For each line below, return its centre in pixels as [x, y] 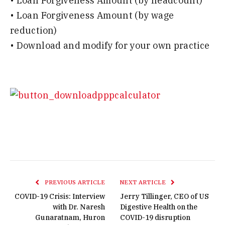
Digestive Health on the [159, 207]
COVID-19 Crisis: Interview [60, 197]
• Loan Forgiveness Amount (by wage [92, 15]
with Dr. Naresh [79, 207]
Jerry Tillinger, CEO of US [164, 197]
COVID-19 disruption [155, 218]
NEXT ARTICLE [144, 183]
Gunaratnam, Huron [70, 218]
